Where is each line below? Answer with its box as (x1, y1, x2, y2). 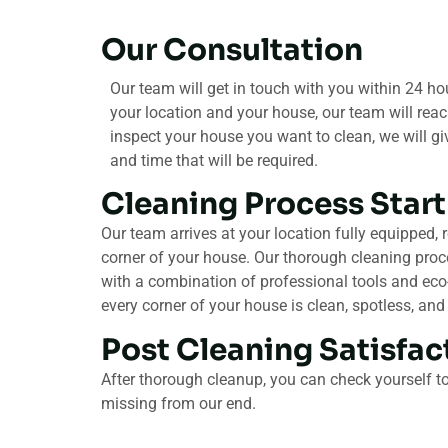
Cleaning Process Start (101, 185, 446, 224)
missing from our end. (101, 393, 256, 413)
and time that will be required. (110, 150, 318, 170)
